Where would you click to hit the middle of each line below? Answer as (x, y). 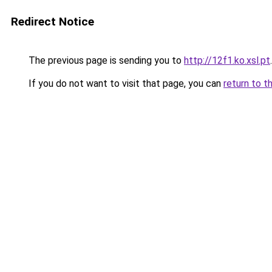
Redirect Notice (53, 22)
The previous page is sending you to (105, 60)
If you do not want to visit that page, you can (125, 83)
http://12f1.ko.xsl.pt (227, 60)
